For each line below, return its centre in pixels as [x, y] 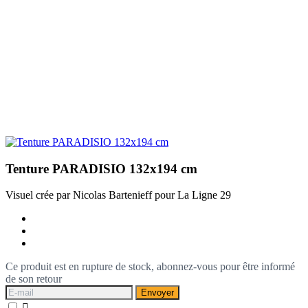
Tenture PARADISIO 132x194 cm [101, 168]
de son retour [34, 279]
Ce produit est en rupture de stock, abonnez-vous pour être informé [150, 267]
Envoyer [157, 293]
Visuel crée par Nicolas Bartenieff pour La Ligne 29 [118, 195]
